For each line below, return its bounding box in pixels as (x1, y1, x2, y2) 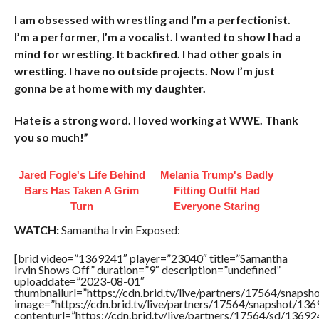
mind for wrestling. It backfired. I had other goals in (14, 47, 281, 61)
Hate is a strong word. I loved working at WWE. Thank (14, 113, 298, 127)
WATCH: (14, 223, 59, 236)
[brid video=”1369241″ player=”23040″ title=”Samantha (14, 251, 288, 265)
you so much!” (14, 130, 88, 144)
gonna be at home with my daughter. (14, 81, 206, 95)
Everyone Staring (174, 200, 261, 212)
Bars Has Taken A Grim (24, 184, 140, 197)
